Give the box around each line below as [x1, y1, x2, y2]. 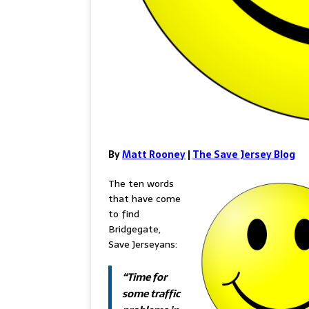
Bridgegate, [108, 221, 161, 237]
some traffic [122, 285, 180, 303]
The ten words [108, 176, 174, 192]
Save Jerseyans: [108, 237, 177, 252]
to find [108, 206, 139, 222]
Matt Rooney [122, 147, 186, 163]
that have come [108, 191, 181, 207]
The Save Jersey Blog [192, 147, 295, 163]
